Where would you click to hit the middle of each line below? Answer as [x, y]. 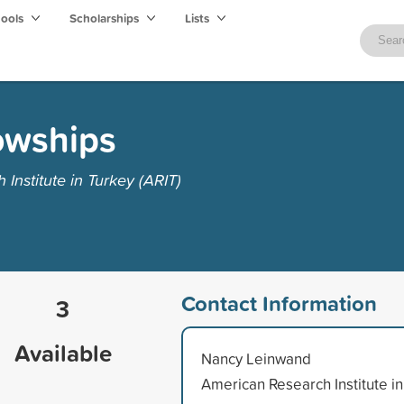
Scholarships [106, 18]
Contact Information [279, 303]
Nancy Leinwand [256, 358]
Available [63, 353]
